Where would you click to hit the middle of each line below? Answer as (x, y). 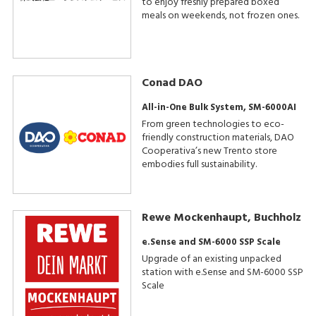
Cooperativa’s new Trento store (209, 151)
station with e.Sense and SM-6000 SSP (222, 273)
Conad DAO (172, 83)
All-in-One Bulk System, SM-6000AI (219, 107)
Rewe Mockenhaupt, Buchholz (221, 218)
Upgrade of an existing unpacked (211, 260)
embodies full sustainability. (199, 164)
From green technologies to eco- (213, 124)
